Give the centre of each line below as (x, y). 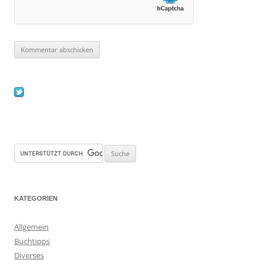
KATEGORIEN (36, 198)
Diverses (29, 255)
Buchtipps (32, 241)
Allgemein (31, 227)
